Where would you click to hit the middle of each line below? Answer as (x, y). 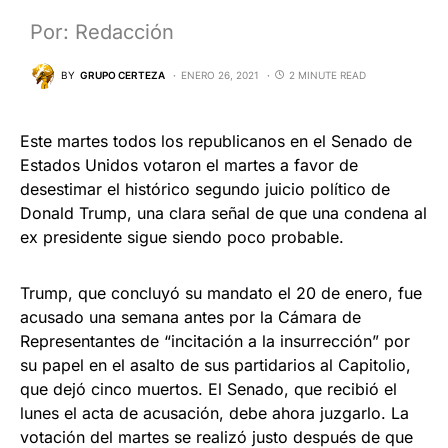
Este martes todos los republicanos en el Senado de (216, 140)
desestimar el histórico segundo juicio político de (205, 188)
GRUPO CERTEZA (122, 75)
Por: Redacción (102, 31)
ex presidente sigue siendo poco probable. (182, 236)
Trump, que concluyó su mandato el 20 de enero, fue (221, 292)
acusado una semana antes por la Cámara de (190, 316)
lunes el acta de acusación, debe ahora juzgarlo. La (214, 412)
